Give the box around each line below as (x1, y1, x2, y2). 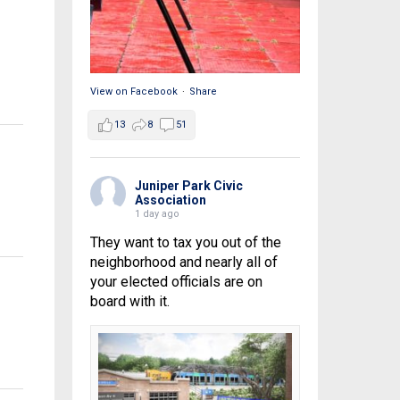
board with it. (89, 293, 170, 311)
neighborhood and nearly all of (89, 254, 278, 271)
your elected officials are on (89, 273, 262, 291)
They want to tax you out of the (89, 234, 281, 252)
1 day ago (134, 208, 179, 221)
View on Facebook (89, 86, 178, 98)
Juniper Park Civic (134, 179, 243, 194)
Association (134, 193, 206, 208)
